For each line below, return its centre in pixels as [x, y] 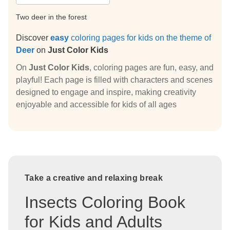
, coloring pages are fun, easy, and [151, 67]
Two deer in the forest [51, 17]
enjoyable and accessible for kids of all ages [96, 104]
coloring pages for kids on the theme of [140, 37]
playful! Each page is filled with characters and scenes [114, 80]
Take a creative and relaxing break [94, 178]
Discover [33, 37]
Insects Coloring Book [105, 202]
